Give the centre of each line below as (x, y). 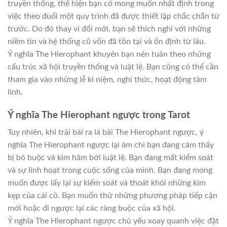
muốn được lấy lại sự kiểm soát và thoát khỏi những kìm (107, 183)
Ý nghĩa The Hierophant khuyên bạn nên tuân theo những (109, 54)
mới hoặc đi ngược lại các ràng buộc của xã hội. (92, 209)
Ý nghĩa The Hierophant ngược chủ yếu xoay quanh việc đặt (113, 221)
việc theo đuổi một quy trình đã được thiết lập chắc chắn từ (113, 16)
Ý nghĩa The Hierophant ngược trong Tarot (99, 115)
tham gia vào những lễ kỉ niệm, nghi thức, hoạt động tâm (107, 79)
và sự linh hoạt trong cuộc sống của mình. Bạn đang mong (110, 171)
